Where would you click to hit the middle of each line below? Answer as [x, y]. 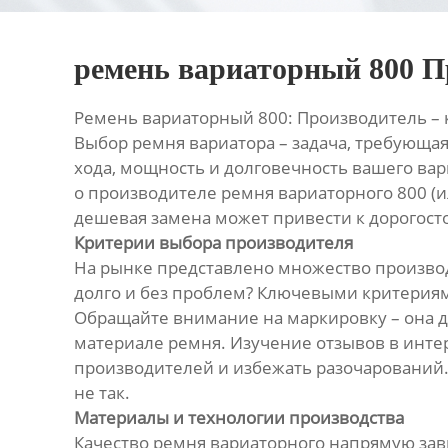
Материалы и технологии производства [238, 418]
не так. [101, 393]
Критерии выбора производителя [213, 243]
